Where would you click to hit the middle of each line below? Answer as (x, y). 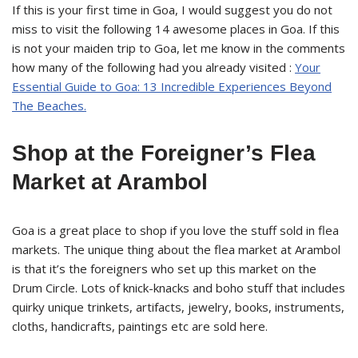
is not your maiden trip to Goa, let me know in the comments (179, 48)
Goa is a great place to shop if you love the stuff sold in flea (175, 230)
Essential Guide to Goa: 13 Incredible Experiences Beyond (172, 86)
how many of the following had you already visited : (153, 67)
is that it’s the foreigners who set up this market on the (164, 268)
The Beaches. (49, 105)
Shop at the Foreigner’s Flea (164, 153)
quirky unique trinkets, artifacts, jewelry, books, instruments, (178, 306)
